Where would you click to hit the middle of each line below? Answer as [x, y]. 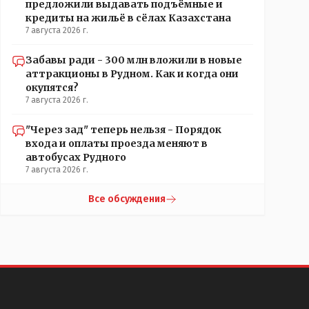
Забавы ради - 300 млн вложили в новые [134, 60]
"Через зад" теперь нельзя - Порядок [123, 130]
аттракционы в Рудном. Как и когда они [132, 74]
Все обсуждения [127, 199]
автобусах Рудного [76, 157]
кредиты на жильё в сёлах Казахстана [128, 18]
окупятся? [52, 88]
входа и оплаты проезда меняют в [117, 143]
